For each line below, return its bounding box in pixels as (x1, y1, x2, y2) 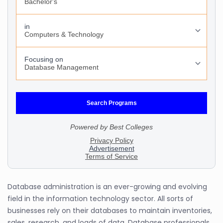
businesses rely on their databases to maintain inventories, (7, 206, 212, 216)
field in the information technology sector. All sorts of (7, 194, 193, 204)
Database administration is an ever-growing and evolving (7, 182, 207, 192)
